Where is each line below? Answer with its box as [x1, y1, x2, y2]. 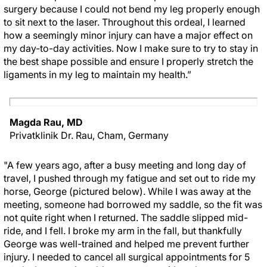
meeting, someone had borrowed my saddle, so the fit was [4, 198, 262, 210]
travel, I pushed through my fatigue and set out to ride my [4, 172, 256, 184]
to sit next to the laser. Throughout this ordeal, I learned [4, 16, 246, 28]
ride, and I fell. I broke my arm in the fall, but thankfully [4, 225, 242, 237]
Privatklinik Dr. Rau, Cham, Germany [10, 129, 169, 141]
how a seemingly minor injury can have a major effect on [4, 29, 253, 41]
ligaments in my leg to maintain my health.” [4, 69, 191, 80]
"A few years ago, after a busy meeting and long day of [4, 159, 246, 171]
